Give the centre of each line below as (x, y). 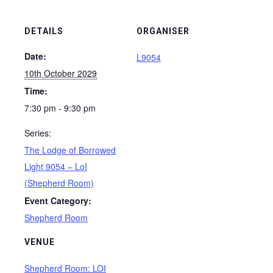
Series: (38, 133)
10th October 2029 (61, 73)
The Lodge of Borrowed (70, 150)
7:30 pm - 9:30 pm (60, 108)
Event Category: (58, 200)
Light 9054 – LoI (56, 166)
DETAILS (44, 31)
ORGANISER (163, 31)
